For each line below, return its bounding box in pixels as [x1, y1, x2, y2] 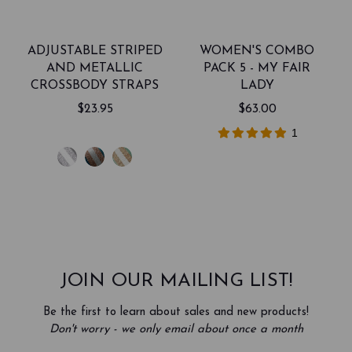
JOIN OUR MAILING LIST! [59, 271, 293, 291]
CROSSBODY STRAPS [31, 79, 159, 92]
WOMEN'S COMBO [200, 44, 315, 57]
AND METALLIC [46, 61, 144, 75]
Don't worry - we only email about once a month [49, 323, 303, 335]
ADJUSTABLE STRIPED [27, 44, 163, 57]
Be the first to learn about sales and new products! [43, 306, 309, 318]
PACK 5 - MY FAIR [203, 61, 311, 75]
